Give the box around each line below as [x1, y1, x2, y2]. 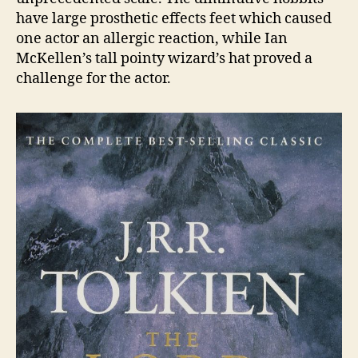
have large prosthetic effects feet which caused [16, 9, 332, 28]
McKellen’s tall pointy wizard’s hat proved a [16, 49, 312, 68]
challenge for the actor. [16, 69, 171, 88]
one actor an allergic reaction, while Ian [16, 29, 288, 48]
